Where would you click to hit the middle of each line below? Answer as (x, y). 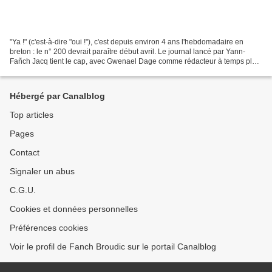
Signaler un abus (42, 171)
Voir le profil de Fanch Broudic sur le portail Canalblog (113, 246)
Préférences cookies (49, 228)
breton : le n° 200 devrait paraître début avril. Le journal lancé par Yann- (127, 51)
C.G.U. (23, 190)
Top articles (32, 115)
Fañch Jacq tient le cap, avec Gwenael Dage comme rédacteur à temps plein (136, 61)
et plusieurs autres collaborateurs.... (68, 71)
